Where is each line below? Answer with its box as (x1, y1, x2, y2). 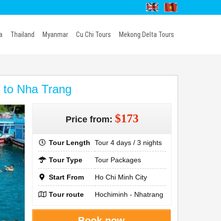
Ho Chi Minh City (94, 173, 147, 181)
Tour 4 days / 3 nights (94, 139, 162, 147)
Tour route (46, 190, 84, 198)
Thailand (10, 31, 35, 38)
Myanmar (42, 31, 68, 38)
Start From (46, 173, 84, 181)
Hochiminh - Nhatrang (94, 190, 163, 198)
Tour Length (46, 139, 90, 147)
